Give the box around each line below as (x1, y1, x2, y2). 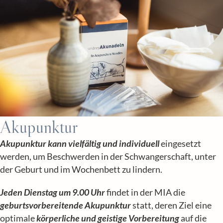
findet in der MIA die (105, 187, 185, 198)
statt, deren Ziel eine (131, 200, 212, 211)
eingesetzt (159, 138, 201, 149)
